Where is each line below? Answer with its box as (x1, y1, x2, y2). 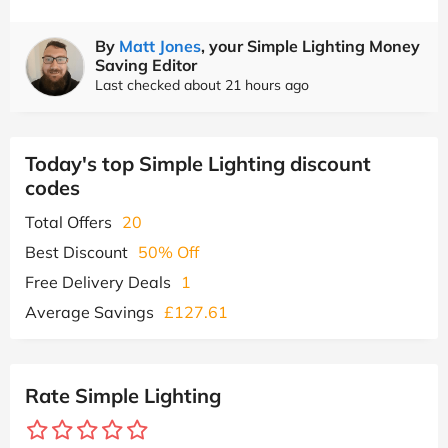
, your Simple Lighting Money (201, 35, 420, 56)
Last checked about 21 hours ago (95, 75, 309, 94)
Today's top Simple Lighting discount (25, 150, 371, 176)
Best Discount (25, 241, 128, 262)
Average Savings (25, 301, 154, 322)
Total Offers (25, 211, 112, 232)
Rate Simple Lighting (25, 382, 221, 408)
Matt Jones (119, 35, 201, 56)
